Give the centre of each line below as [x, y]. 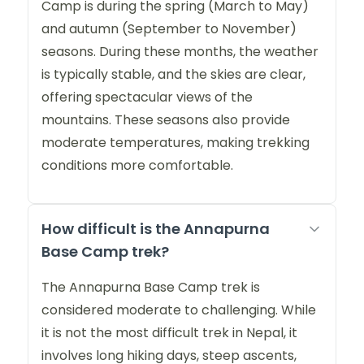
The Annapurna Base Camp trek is [151, 288]
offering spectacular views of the [147, 97]
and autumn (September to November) [169, 29]
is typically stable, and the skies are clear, [173, 75]
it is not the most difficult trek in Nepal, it [169, 333]
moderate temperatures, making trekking [175, 143]
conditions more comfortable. [137, 166]
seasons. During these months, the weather [180, 52]
